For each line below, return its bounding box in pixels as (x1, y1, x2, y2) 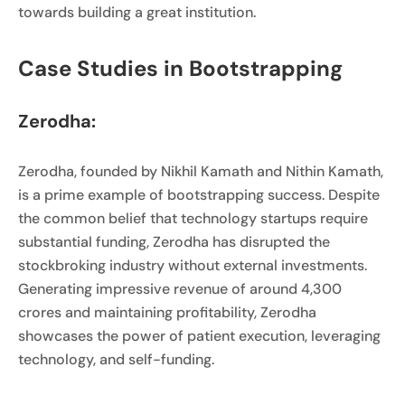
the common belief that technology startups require (18, 209, 368, 229)
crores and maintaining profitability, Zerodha (18, 303, 316, 323)
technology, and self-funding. (18, 350, 214, 370)
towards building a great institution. (18, 2, 256, 22)
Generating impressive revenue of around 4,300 (18, 279, 342, 299)
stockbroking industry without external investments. (18, 256, 367, 276)
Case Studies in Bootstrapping (18, 54, 343, 83)
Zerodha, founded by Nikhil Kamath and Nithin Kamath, (18, 162, 383, 182)
